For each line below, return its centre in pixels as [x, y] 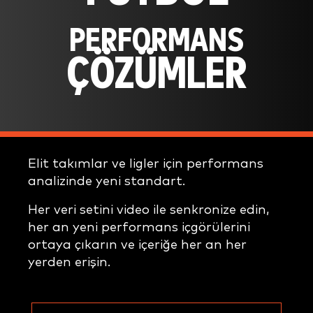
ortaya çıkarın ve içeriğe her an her [137, 245]
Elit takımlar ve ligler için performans [146, 163]
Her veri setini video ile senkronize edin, [149, 210]
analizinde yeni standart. [107, 181]
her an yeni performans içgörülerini [139, 227]
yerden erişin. [69, 262]
